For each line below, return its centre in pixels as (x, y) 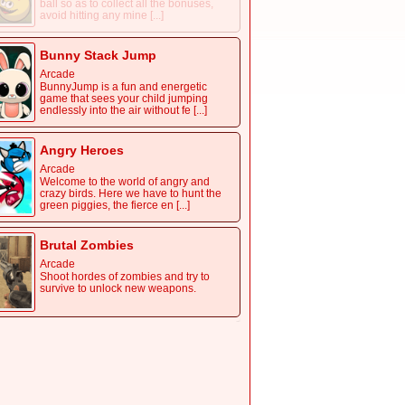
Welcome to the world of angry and (125, 182)
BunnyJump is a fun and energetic (123, 87)
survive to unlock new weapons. (118, 289)
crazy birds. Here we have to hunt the (131, 194)
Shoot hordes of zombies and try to (125, 277)
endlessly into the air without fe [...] (123, 111)
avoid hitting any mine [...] (102, 16)
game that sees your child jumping (124, 99)
